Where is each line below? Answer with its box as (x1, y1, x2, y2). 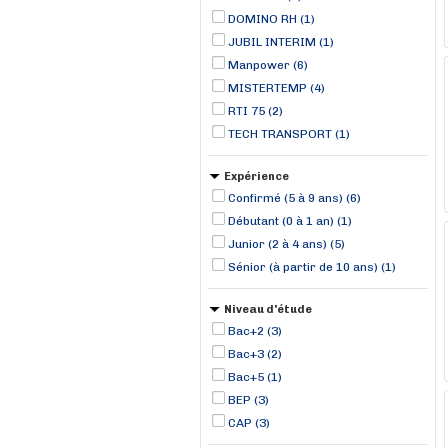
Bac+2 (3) (228, 324, 282, 338)
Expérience (224, 170, 289, 183)
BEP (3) (228, 393, 269, 407)
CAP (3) (228, 416, 270, 430)
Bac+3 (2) (228, 347, 282, 361)
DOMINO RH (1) (228, 12, 315, 26)
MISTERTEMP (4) (228, 81, 325, 95)
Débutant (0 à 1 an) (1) (228, 214, 352, 228)
